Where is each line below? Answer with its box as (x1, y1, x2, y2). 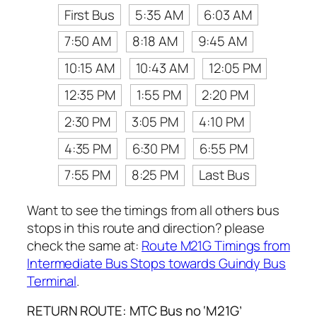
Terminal (27, 272, 77, 291)
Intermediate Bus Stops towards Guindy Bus (27, 254, 286, 273)
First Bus (64, 5, 115, 24)
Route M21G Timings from (142, 236, 290, 255)
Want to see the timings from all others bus (27, 201, 279, 220)
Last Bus (199, 166, 250, 185)
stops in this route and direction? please (27, 219, 265, 238)
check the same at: (27, 236, 142, 255)
